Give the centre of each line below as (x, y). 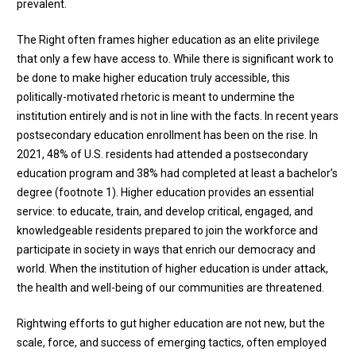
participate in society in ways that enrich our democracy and (166, 249)
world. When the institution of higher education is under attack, (172, 268)
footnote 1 (85, 192)
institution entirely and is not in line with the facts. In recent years (178, 116)
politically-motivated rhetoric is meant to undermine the (156, 97)
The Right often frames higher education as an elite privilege (168, 39)
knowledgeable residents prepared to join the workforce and (167, 230)
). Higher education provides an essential (213, 192)
